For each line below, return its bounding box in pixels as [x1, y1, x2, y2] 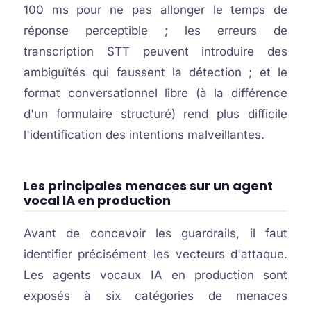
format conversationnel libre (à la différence [23, 86, 288, 100]
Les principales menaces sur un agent [23, 177, 273, 194]
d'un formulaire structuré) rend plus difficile [23, 107, 288, 121]
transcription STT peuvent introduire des [23, 44, 288, 58]
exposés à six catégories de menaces [23, 289, 288, 303]
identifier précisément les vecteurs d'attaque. [23, 247, 288, 261]
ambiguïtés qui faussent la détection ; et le [23, 65, 288, 79]
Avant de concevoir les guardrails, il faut [23, 226, 288, 240]
